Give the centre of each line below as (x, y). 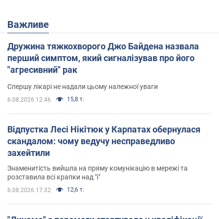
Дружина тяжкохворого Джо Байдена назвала (103, 46)
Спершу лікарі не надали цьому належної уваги (83, 87)
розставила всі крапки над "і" (54, 177)
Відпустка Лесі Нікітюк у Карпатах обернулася (104, 129)
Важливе (31, 24)
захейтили (29, 153)
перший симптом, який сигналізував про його (101, 58)
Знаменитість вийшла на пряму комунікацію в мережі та (98, 168)
